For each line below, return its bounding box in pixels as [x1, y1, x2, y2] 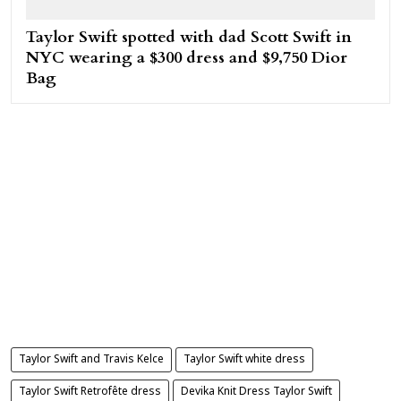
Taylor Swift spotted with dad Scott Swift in [26, 26, 352, 49]
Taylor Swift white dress [183, 354, 305, 367]
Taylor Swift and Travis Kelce [19, 354, 164, 367]
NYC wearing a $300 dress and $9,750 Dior [26, 47, 347, 70]
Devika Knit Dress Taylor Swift [181, 386, 332, 399]
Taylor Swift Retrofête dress [19, 386, 161, 399]
